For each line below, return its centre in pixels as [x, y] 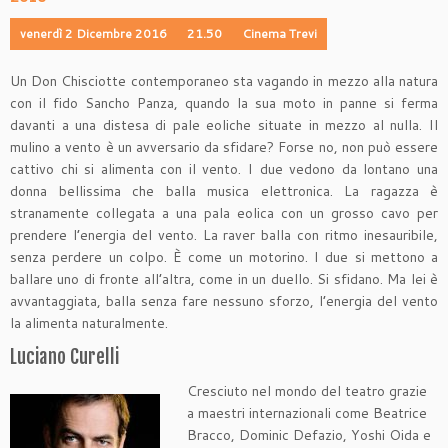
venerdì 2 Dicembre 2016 [93, 33]
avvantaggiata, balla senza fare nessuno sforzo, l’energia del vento [224, 301]
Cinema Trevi [279, 33]
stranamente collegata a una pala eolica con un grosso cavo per [224, 213]
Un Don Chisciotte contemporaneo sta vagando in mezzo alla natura [224, 81]
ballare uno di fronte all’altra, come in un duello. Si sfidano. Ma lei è [224, 279]
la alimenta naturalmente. [89, 323]
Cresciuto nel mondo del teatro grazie [307, 391]
